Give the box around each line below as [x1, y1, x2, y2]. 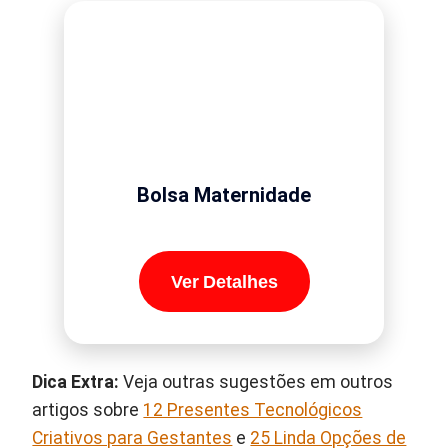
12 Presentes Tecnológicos [143, 400, 363, 421]
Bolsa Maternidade [137, 183, 311, 208]
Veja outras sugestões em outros [123, 372, 394, 393]
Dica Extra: [32, 372, 124, 393]
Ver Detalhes [170, 271, 278, 292]
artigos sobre [32, 400, 144, 421]
